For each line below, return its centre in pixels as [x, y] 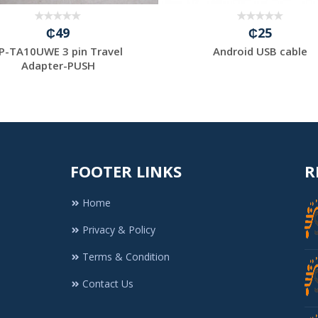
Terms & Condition [126, 256]
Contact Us [108, 283]
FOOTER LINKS [126, 171]
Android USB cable [260, 51]
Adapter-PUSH [58, 65]
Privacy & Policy [119, 229]
